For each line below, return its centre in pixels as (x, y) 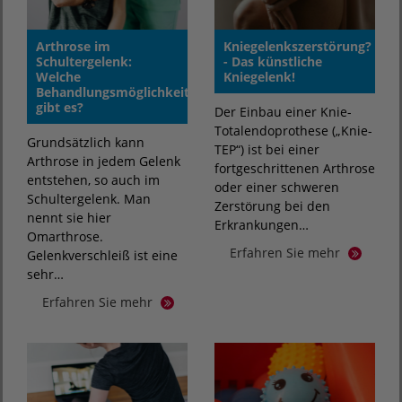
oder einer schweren (277, 188)
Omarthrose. (65, 237)
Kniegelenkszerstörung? (297, 47)
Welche (58, 77)
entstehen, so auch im (93, 180)
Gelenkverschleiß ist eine (102, 256)
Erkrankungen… (262, 225)
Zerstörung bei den (272, 206)
